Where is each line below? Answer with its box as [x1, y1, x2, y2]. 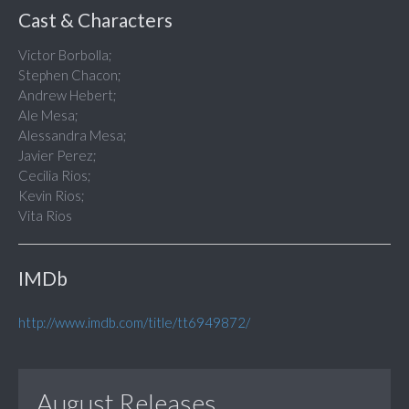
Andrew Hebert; [18, 87, 117, 104]
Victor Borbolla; [18, 47, 112, 64]
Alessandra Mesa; [18, 127, 127, 144]
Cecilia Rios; [18, 167, 91, 184]
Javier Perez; [18, 147, 97, 164]
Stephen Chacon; [18, 67, 121, 84]
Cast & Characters [18, 8, 173, 32]
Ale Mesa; [18, 107, 79, 124]
